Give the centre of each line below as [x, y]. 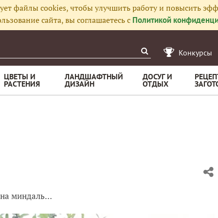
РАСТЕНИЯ [22, 84]
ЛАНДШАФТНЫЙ [94, 76]
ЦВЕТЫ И [20, 76]
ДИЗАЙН [80, 84]
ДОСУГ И [157, 76]
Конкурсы [195, 53]
